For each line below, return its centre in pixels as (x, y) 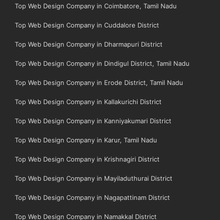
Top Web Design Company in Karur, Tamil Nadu (86, 140)
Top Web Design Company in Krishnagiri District (87, 159)
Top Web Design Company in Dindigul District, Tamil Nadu (102, 63)
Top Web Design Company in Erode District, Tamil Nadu (99, 82)
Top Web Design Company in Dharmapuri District (89, 44)
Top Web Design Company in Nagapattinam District (92, 197)
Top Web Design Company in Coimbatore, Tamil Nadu (96, 6)
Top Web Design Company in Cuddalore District (87, 25)
